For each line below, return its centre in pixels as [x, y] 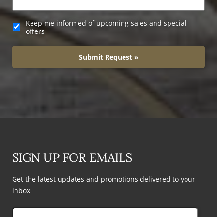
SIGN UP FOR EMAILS [72, 157]
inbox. [22, 190]
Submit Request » [108, 57]
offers [35, 31]
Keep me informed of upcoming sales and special [106, 23]
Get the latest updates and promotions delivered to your [104, 179]
